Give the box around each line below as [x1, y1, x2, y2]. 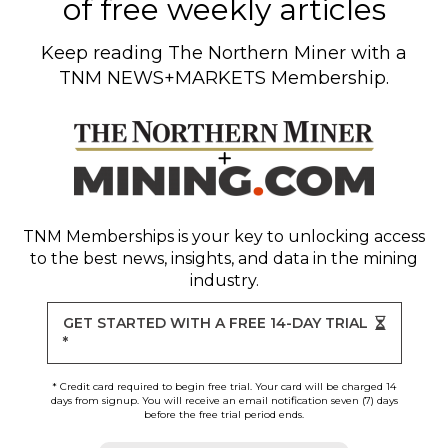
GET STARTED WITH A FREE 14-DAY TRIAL [62, 313, 368, 332]
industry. [189, 270, 259, 290]
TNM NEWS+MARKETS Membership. [59, 66, 389, 89]
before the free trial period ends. [144, 407, 304, 421]
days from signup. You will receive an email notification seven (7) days [50, 393, 398, 407]
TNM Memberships [23, 226, 174, 246]
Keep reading [41, 41, 168, 64]
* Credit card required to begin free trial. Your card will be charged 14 [52, 379, 396, 393]
